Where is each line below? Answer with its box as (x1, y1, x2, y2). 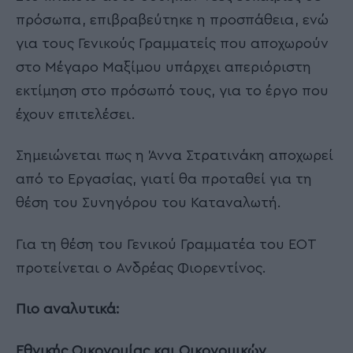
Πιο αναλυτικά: (16, 302, 120, 317)
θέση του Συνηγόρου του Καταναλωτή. (16, 195, 281, 210)
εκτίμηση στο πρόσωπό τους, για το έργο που (16, 83, 329, 98)
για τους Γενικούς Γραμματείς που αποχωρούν (16, 35, 329, 50)
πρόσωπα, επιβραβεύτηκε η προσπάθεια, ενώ (16, 12, 329, 27)
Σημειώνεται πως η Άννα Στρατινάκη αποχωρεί (16, 148, 333, 163)
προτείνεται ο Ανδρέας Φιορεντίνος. (16, 260, 266, 275)
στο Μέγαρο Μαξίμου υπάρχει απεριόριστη (16, 59, 311, 74)
